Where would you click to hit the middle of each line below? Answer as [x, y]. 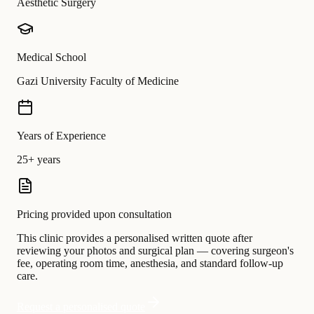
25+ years [39, 160]
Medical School [52, 57]
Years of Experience [61, 136]
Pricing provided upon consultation [94, 214]
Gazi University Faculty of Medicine [98, 81]
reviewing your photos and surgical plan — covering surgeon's [155, 251]
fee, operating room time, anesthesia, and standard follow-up [150, 264]
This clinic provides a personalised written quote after [135, 238]
